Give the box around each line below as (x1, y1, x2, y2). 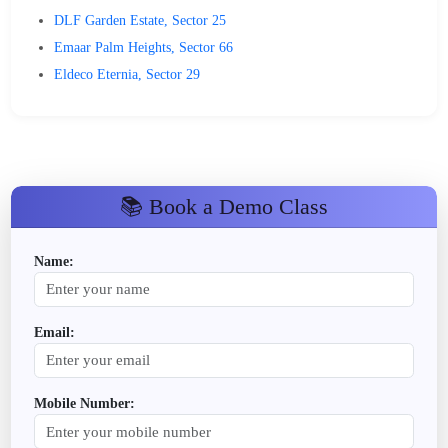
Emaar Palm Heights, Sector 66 (54, 39, 234, 55)
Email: (33, 324, 75, 340)
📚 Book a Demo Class (120, 193, 328, 219)
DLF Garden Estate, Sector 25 (54, 12, 227, 28)
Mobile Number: (33, 396, 135, 411)
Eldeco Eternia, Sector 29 (54, 66, 201, 82)
